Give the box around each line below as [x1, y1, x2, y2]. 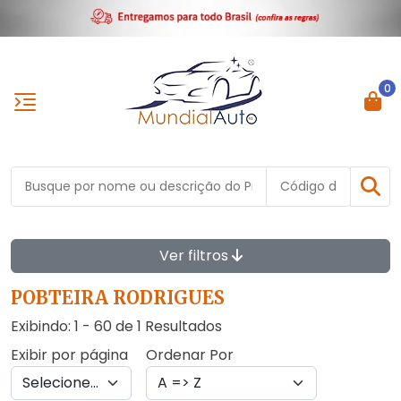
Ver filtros [158, 245, 232, 267]
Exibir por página [11, 345, 128, 366]
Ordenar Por [146, 345, 234, 366]
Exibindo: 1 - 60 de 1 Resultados [11, 316, 222, 337]
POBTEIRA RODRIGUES [11, 286, 225, 310]
